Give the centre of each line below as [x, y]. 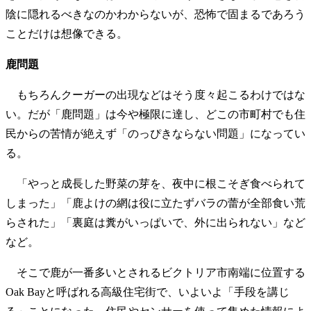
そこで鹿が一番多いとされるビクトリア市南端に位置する [155, 272]
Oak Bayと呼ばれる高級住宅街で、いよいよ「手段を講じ [148, 292]
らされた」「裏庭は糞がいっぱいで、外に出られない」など [155, 222]
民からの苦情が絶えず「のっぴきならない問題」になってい [155, 133]
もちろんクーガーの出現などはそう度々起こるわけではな [155, 94]
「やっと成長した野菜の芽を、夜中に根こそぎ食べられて [155, 183]
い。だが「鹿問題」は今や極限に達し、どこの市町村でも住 [155, 114]
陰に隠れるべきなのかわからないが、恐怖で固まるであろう [155, 14]
